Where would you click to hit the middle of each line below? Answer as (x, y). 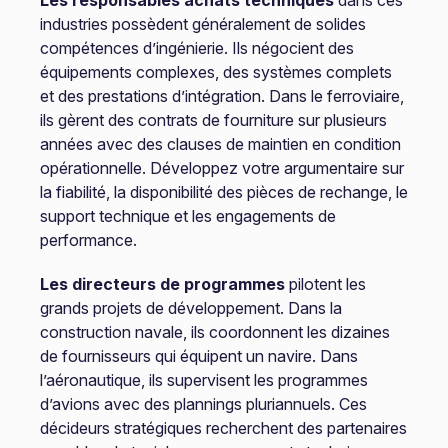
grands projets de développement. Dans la (190, 308)
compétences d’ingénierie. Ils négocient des (196, 48)
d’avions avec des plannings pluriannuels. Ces (203, 404)
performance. (88, 240)
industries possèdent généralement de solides (202, 24)
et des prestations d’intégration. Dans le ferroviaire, (221, 96)
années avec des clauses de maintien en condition (220, 144)
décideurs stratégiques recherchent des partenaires (223, 428)
